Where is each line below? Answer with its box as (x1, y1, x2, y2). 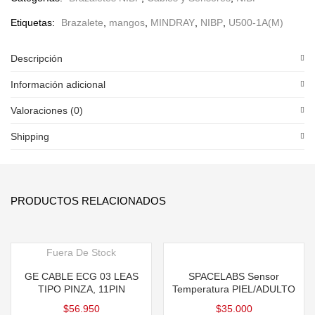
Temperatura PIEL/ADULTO (172, 283, 295, 295)
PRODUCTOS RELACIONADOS (11, 195, 166, 207)
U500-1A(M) (229, 17, 283, 28)
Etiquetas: (11, 17, 58, 28)
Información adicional (11, 79, 105, 90)
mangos (109, 17, 145, 28)
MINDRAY (150, 17, 195, 28)
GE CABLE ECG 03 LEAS (24, 271, 139, 282)
